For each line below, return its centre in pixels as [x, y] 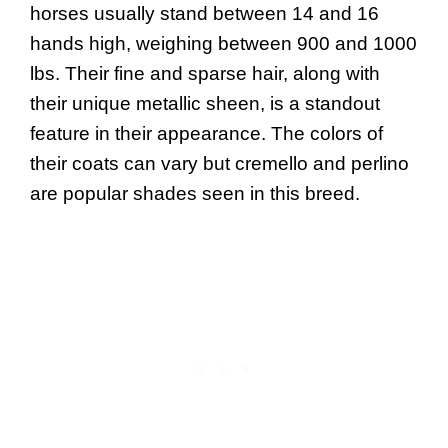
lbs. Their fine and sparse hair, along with [205, 74]
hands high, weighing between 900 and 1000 [223, 44]
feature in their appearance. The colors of [206, 134]
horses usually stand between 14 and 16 [204, 14]
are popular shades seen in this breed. [195, 194]
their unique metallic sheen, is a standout [205, 104]
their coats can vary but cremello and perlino [219, 164]
